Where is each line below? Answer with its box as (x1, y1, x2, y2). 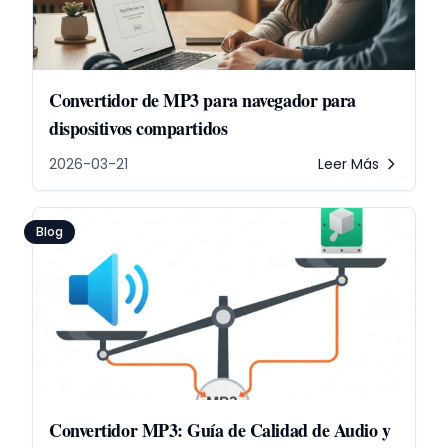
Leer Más (318, 154, 379, 174)
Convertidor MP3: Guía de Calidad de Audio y (49, 417, 391, 443)
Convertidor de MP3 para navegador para (49, 87, 356, 113)
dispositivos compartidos (49, 115, 228, 141)
